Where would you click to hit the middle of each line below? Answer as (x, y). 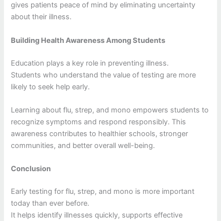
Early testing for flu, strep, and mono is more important (103, 192)
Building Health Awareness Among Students (88, 40)
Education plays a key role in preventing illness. (90, 63)
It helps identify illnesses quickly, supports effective (97, 215)
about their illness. (41, 17)
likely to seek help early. (51, 87)
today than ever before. (50, 203)
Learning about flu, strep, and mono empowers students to (110, 110)
